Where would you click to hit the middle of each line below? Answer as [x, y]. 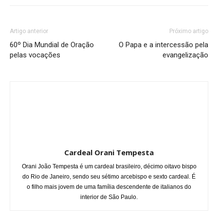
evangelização [185, 55]
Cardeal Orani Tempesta [109, 152]
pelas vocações [35, 55]
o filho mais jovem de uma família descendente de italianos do [109, 187]
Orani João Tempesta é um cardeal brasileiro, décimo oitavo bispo [109, 166]
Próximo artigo [189, 31]
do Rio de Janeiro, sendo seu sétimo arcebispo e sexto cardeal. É [109, 176]
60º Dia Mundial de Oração [52, 45]
